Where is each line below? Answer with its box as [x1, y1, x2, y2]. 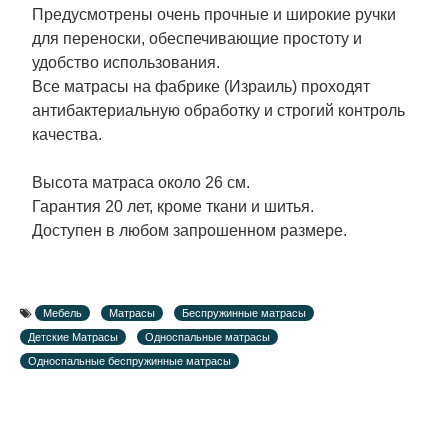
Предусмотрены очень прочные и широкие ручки [32, 6, 396, 24]
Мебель [43, 307, 82, 320]
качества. [32, 126, 102, 144]
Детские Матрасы [28, 331, 118, 344]
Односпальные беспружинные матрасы [28, 355, 231, 368]
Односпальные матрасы [145, 331, 270, 344]
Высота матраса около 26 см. [32, 174, 250, 192]
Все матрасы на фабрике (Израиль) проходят [32, 78, 370, 96]
